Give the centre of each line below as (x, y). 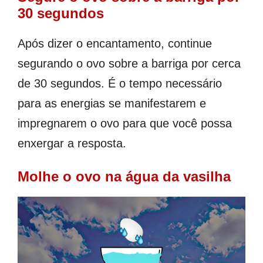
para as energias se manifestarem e (112, 103)
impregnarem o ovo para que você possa (125, 123)
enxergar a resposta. (72, 143)
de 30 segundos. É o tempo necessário (120, 83)
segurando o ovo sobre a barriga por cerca (129, 63)
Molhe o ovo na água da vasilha (124, 176)
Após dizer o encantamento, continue (115, 43)
